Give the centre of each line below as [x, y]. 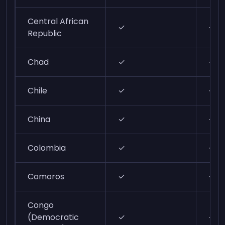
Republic [45, 33]
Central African [58, 21]
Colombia [47, 148]
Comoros [46, 177]
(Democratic [53, 217]
